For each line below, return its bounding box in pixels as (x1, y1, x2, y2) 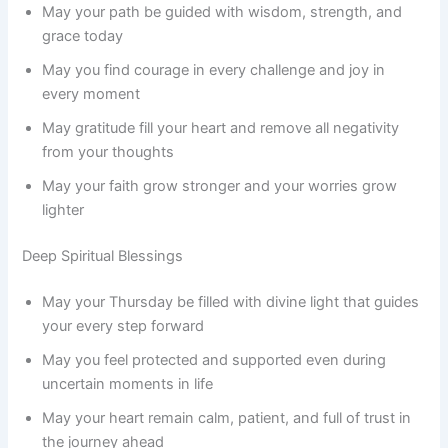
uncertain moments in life (42, 375, 214, 394)
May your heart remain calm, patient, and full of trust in (42, 409, 412, 428)
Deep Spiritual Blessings (22, 247, 184, 266)
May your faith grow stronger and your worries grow (42, 177, 398, 196)
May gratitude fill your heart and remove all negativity (42, 119, 400, 138)
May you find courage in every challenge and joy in (42, 61, 386, 80)
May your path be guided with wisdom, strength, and (42, 3, 403, 22)
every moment (42, 85, 141, 104)
